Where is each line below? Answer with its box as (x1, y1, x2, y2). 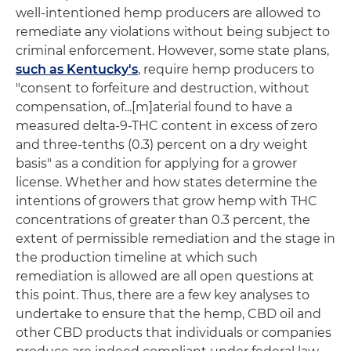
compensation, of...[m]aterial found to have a (16, 100, 292, 114)
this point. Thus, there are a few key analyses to (16, 288, 309, 302)
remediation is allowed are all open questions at (16, 269, 314, 284)
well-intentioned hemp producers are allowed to (16, 5, 320, 20)
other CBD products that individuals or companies (16, 325, 331, 340)
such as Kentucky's (16, 62, 138, 77)
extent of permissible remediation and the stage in (16, 231, 335, 246)
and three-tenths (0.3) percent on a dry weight (16, 137, 308, 152)
